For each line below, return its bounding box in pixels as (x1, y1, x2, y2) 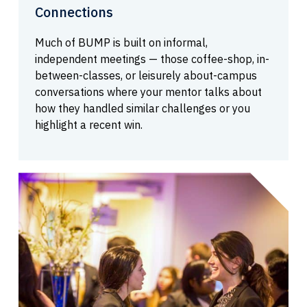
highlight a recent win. (34, 118, 143, 132)
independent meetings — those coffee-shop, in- (34, 52, 269, 66)
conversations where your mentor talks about (34, 85, 262, 99)
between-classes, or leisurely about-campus (34, 69, 257, 83)
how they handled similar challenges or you (34, 101, 250, 116)
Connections (34, 3, 113, 22)
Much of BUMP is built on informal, (34, 36, 208, 50)
